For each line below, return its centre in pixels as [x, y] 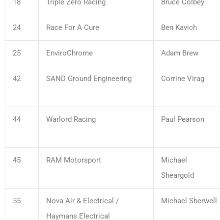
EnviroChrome [69, 53]
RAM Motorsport [74, 160]
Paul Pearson [183, 119]
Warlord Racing [71, 119]
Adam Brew [180, 53]
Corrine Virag [183, 78]
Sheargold [178, 175]
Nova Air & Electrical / [82, 201]
